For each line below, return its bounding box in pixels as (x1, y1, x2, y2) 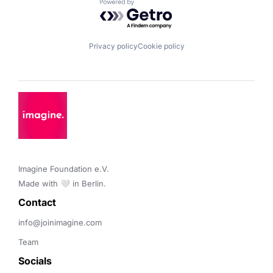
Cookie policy (137, 41, 185, 51)
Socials (18, 255, 52, 268)
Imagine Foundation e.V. (18, 164, 112, 174)
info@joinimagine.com (18, 218, 102, 228)
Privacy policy (88, 41, 138, 51)
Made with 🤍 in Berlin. (18, 179, 106, 189)
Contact (18, 196, 58, 209)
